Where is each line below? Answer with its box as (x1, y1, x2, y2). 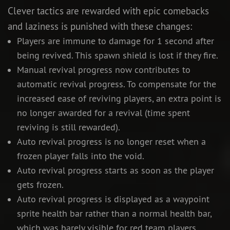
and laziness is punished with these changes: (8, 20, 192, 33)
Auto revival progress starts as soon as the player (16, 165, 214, 177)
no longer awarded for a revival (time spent (16, 107, 190, 119)
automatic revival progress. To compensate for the (16, 79, 216, 90)
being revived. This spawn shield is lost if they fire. (16, 50, 218, 62)
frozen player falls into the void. (16, 150, 144, 162)
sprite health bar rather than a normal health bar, (16, 208, 212, 220)
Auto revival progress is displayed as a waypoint (16, 194, 209, 205)
